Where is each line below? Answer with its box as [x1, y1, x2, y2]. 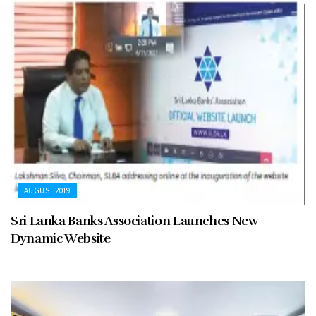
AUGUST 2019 [24, 185, 71, 195]
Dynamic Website [11, 230, 111, 246]
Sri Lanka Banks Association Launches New [11, 212, 258, 229]
